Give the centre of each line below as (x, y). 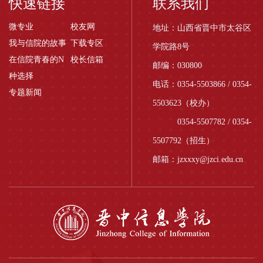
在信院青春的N (36, 59)
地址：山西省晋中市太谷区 (202, 28)
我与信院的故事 (38, 43)
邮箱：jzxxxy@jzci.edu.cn (198, 159)
